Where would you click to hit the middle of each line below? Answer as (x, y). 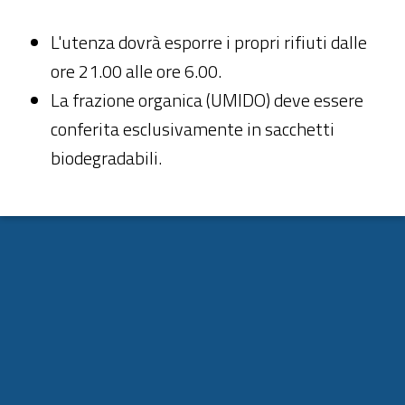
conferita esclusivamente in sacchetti (193, 129)
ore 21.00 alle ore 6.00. (136, 71)
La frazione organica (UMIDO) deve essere (207, 100)
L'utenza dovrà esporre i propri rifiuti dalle (209, 42)
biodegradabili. (106, 158)
